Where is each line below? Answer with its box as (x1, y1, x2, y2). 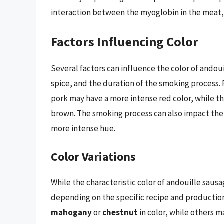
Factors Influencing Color (51, 33, 198, 50)
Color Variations (51, 149, 136, 165)
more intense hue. (51, 122, 115, 134)
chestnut (102, 207, 138, 218)
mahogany (51, 207, 92, 218)
